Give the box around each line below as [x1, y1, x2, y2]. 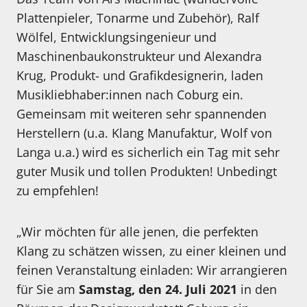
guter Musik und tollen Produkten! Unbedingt [16, 163, 277, 180]
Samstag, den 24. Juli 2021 [79, 281, 237, 298]
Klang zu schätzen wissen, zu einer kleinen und [16, 243, 286, 260]
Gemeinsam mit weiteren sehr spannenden [16, 106, 267, 123]
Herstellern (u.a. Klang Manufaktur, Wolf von [16, 125, 272, 142]
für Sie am [16, 281, 79, 298]
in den [237, 281, 277, 298]
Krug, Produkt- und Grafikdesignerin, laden [16, 67, 263, 84]
